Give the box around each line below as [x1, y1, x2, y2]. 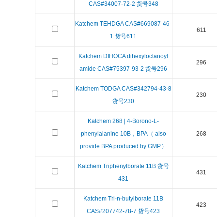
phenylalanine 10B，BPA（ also [80, 130, 166, 137]
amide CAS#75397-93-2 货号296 [79, 65, 167, 72]
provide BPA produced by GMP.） [79, 143, 167, 150]
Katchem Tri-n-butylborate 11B [83, 195, 163, 202]
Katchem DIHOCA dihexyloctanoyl [78, 53, 168, 60]
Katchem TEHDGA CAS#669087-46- [75, 20, 171, 27]
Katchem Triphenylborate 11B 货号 [77, 163, 169, 170]
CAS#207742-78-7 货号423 [87, 208, 160, 215]
